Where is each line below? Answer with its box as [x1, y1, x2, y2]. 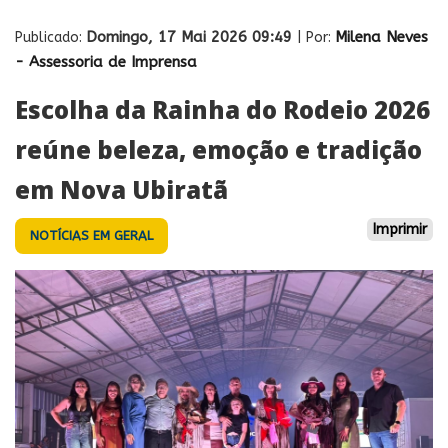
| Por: [297, 28, 335, 46]
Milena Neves [335, 27, 428, 46]
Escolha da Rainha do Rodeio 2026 [15, 92, 430, 126]
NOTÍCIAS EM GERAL [30, 227, 153, 243]
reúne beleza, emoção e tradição [15, 132, 422, 166]
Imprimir [373, 220, 427, 238]
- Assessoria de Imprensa [15, 52, 197, 71]
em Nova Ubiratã [15, 172, 228, 206]
